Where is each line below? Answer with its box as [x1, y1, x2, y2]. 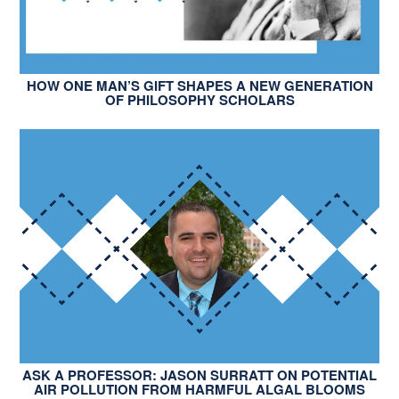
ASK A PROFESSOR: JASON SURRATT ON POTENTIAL [22, 365, 377, 386]
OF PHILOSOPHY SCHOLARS [104, 90, 295, 110]
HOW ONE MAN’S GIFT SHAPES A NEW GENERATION [26, 76, 373, 96]
